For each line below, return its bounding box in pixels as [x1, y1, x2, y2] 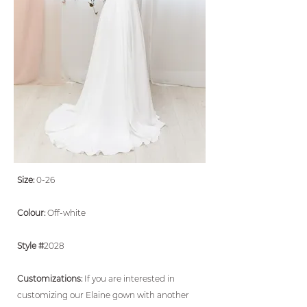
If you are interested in [84, 273, 175, 284]
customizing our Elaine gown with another [17, 290, 189, 300]
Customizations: [17, 273, 84, 284]
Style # [17, 241, 44, 251]
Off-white [47, 208, 86, 218]
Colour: [17, 208, 47, 218]
